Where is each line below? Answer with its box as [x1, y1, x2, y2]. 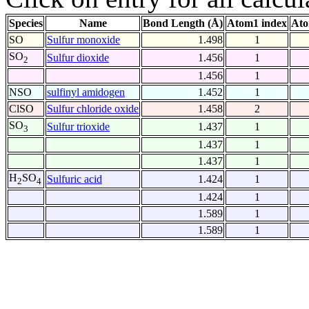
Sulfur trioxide [47, 121, 110, 133]
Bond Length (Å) [143, 17, 223, 30]
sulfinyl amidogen [47, 86, 125, 99]
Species [9, 17, 43, 30]
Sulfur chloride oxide [47, 103, 139, 115]
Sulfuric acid [47, 173, 102, 186]
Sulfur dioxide [47, 52, 109, 64]
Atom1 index [227, 17, 287, 30]
